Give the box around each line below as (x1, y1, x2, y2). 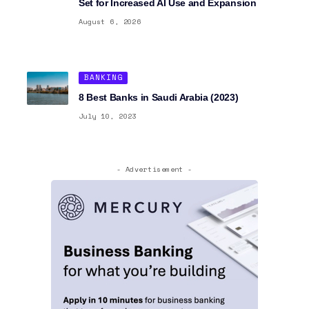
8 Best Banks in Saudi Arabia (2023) (79, 91, 239, 103)
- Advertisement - (117, 163, 192, 175)
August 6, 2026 (79, 17, 141, 28)
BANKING (83, 72, 123, 83)
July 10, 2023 (79, 110, 137, 121)
